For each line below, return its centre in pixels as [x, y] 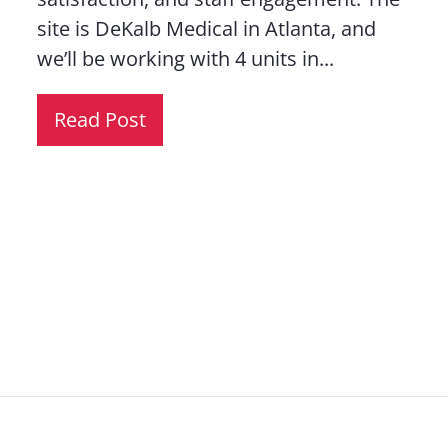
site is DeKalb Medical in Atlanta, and [206, 28]
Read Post [99, 119]
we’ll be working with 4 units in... [185, 58]
